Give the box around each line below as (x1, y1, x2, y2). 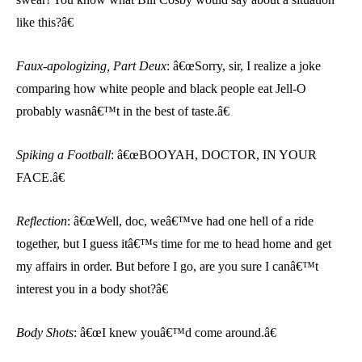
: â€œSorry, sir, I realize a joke (166, 58, 321, 73)
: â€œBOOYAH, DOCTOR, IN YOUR (111, 147, 317, 162)
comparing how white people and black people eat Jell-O (16, 81, 306, 95)
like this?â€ (16, 15, 74, 29)
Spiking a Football (16, 147, 111, 162)
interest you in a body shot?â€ (16, 281, 168, 296)
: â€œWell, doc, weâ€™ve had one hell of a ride (67, 213, 314, 228)
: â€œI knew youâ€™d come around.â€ (74, 325, 276, 339)
